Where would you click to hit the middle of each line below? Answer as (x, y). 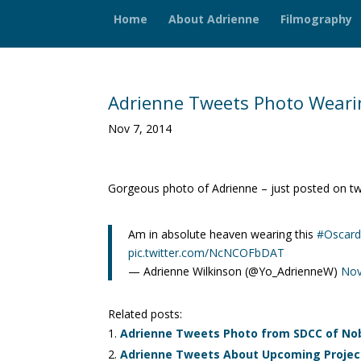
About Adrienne (214, 19)
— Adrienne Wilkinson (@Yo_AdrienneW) (235, 271)
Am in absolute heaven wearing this (223, 234)
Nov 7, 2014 (140, 129)
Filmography (316, 19)
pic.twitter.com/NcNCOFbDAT (207, 253)
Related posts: (145, 314)
